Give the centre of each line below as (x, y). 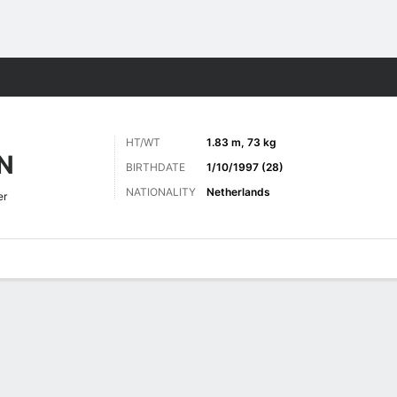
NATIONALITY (161, 192)
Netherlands (238, 192)
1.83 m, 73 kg (241, 142)
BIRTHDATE (156, 167)
